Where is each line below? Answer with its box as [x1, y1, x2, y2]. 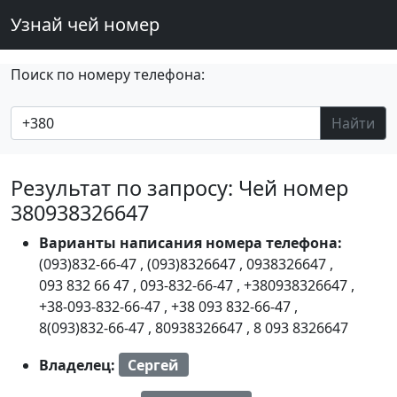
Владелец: [39, 354, 119, 375]
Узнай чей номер [11, 12, 160, 36]
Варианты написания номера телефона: [39, 233, 342, 253]
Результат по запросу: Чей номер [11, 174, 348, 202]
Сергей [128, 354, 180, 375]
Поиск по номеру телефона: [11, 65, 205, 84]
